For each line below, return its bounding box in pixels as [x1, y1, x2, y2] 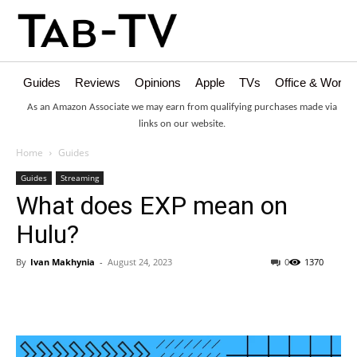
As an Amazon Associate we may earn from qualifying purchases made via [27, 102, 337, 113]
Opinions [135, 76, 181, 90]
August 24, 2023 [108, 256, 172, 269]
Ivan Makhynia [30, 256, 95, 269]
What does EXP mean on [16, 190, 288, 222]
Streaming [61, 172, 99, 184]
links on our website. [139, 119, 226, 130]
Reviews [75, 76, 120, 90]
